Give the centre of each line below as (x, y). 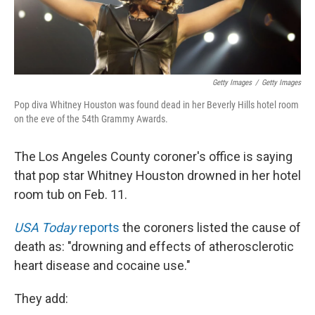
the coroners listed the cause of (210, 228)
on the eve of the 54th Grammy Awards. (91, 119)
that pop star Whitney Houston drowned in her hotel (157, 176)
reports (98, 228)
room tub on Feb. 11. (71, 195)
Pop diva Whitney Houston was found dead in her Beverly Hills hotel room (156, 105)
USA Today (45, 228)
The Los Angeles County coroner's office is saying (153, 157)
